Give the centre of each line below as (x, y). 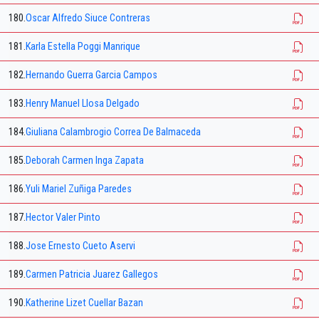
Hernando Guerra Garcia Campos (91, 75)
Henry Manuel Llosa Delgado (83, 104)
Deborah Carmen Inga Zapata (85, 161)
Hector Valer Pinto (63, 218)
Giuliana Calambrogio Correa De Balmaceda (113, 132)
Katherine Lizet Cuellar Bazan (84, 303)
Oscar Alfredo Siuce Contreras (88, 19)
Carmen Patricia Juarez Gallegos (92, 275)
